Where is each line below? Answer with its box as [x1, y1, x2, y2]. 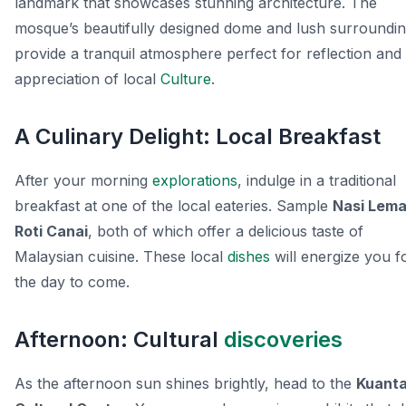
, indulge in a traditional [237, 171, 396, 190]
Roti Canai [14, 222, 88, 241]
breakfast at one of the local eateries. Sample [14, 197, 333, 216]
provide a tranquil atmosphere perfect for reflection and [14, 44, 401, 63]
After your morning [14, 171, 152, 190]
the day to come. [14, 273, 130, 292]
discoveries [224, 326, 343, 353]
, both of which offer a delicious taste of [88, 222, 363, 241]
